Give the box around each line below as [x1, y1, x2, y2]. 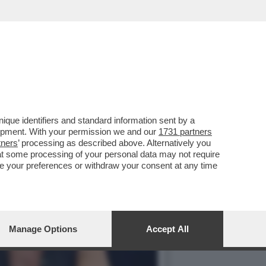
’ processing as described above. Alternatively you [18, 138, 211, 148]
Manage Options [9, 224, 77, 234]
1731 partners [159, 126, 212, 137]
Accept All [146, 224, 189, 234]
